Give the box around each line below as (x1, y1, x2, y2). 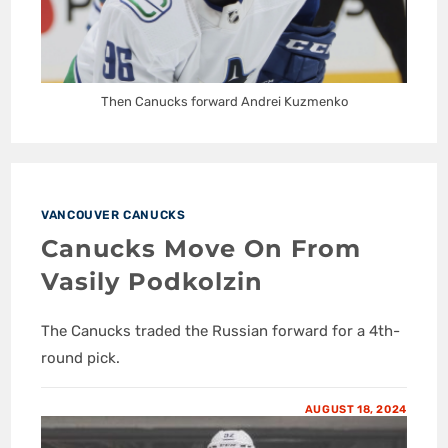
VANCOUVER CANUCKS (41, 207, 186, 222)
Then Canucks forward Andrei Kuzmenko (100, 93, 348, 109)
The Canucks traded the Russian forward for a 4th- (41, 321, 401, 340)
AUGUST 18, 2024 (304, 402, 407, 416)
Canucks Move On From (41, 233, 362, 263)
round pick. (41, 348, 121, 367)
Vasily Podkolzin (41, 266, 264, 296)
